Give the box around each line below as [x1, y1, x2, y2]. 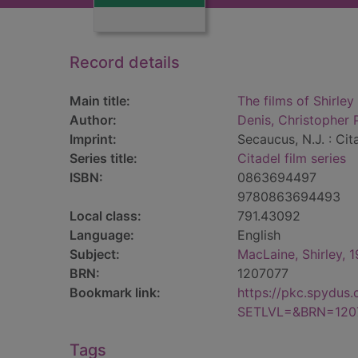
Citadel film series [237, 150, 346, 166]
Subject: [70, 246, 120, 262]
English [237, 227, 280, 243]
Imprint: [70, 131, 117, 147]
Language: [70, 227, 134, 243]
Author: [70, 112, 117, 128]
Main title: [70, 93, 130, 109]
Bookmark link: [70, 284, 161, 300]
